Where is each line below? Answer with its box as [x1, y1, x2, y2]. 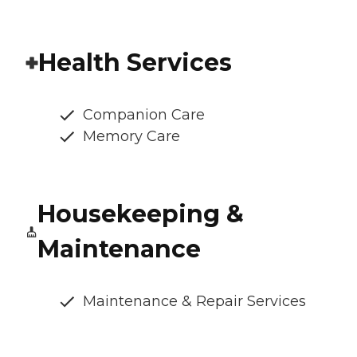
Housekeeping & [37, 199, 244, 229]
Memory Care [83, 127, 180, 146]
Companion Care [83, 106, 205, 124]
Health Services [38, 48, 232, 78]
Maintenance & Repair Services [83, 292, 306, 311]
